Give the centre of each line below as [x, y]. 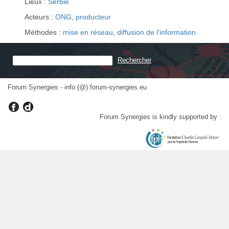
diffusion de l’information [156, 32]
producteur [93, 17]
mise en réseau [88, 32]
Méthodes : [44, 32]
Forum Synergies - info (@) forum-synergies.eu [77, 87]
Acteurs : [40, 17]
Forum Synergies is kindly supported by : [161, 117]
